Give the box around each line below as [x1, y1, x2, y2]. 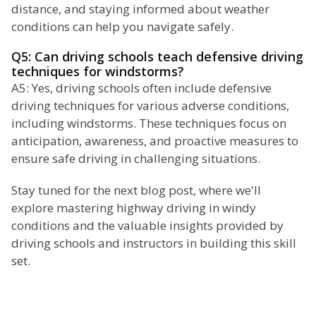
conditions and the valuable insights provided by [11, 217, 284, 234]
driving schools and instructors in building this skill [11, 235, 296, 252]
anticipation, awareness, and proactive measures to [11, 133, 298, 150]
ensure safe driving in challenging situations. [11, 150, 260, 167]
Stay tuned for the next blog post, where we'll [11, 182, 261, 199]
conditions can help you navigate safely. [11, 18, 233, 35]
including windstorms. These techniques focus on [11, 115, 286, 132]
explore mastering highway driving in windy [11, 200, 256, 217]
